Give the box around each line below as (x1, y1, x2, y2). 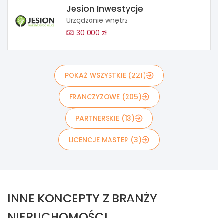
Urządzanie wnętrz (66, 15, 128, 25)
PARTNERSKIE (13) (75, 113, 135, 123)
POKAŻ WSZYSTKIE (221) (64, 70, 146, 80)
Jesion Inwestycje (66, 2, 143, 15)
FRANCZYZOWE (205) (69, 91, 142, 102)
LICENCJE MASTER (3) (69, 134, 142, 145)
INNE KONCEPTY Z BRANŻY (7, 190, 157, 206)
